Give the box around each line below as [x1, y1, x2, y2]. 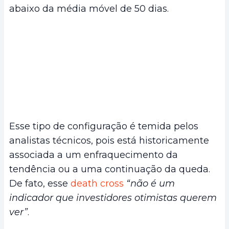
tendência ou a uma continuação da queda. [9, 164, 210, 175]
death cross [71, 178, 124, 190]
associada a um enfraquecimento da [9, 149, 178, 161]
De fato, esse [9, 178, 71, 190]
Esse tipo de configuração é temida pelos [9, 121, 198, 132]
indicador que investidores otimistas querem [9, 192, 217, 204]
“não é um [126, 178, 175, 190]
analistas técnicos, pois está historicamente [9, 135, 209, 147]
